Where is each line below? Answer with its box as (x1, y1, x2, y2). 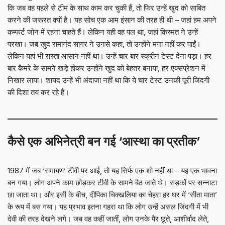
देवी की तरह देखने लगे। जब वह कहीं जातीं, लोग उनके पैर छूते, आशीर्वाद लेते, (8, 214, 209, 223)
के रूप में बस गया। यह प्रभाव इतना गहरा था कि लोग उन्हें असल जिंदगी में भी (8, 202, 208, 211)
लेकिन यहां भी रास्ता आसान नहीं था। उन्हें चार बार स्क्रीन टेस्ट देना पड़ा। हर (8, 51, 211, 61)
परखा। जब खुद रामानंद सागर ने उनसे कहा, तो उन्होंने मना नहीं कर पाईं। (8, 39, 201, 49)
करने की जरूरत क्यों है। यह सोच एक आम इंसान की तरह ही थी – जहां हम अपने (8, 15, 216, 25)
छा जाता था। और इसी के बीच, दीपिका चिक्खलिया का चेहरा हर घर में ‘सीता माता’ (8, 190, 217, 199)
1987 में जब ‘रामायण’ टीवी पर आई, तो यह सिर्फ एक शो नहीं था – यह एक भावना (8, 166, 217, 175)
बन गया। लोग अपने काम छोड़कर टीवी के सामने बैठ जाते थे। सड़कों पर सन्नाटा (8, 178, 217, 187)
